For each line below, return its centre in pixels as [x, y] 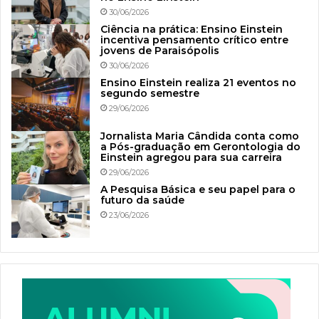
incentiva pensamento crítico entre [194, 40]
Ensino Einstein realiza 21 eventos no [198, 83]
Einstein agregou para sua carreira [191, 158]
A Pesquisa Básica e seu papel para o [198, 190]
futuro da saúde [142, 200]
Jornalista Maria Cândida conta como [200, 136]
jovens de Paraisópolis [160, 51]
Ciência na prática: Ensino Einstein [192, 30]
